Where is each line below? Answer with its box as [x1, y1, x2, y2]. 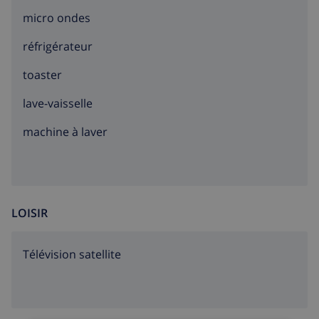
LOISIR [11, 205, 48, 221]
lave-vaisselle [23, 95, 93, 112]
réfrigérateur [23, 38, 93, 55]
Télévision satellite [23, 246, 121, 263]
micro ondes [23, 10, 90, 26]
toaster [23, 67, 62, 83]
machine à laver [23, 124, 108, 140]
